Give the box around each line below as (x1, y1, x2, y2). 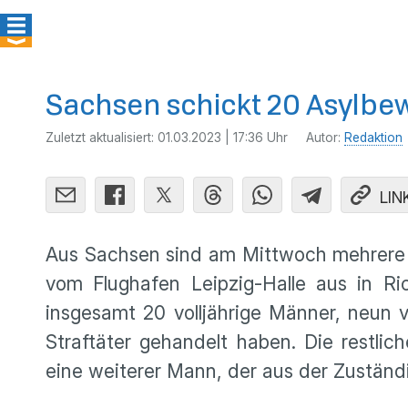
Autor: (306, 130, 344, 145)
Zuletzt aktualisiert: (46, 130, 158, 145)
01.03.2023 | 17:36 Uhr (158, 130, 288, 145)
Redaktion (344, 130, 403, 145)
